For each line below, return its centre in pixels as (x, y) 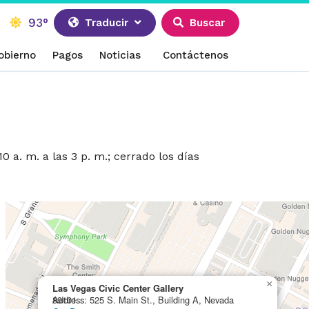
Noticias (120, 55)
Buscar (208, 23)
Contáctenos (196, 55)
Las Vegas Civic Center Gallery (118, 288)
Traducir (107, 23)
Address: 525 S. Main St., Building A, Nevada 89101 (65, 300)
